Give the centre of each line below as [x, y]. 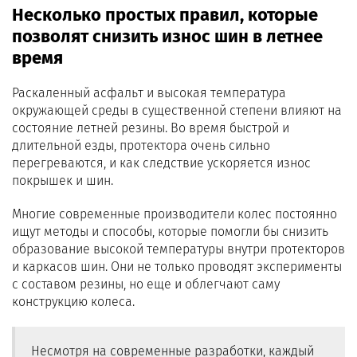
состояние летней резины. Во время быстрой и [151, 128]
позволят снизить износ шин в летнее [167, 36]
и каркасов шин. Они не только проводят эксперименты [177, 267]
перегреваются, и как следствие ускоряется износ [161, 163]
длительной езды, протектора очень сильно [141, 145]
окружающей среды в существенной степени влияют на [177, 110]
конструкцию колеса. [73, 302]
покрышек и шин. [63, 180]
